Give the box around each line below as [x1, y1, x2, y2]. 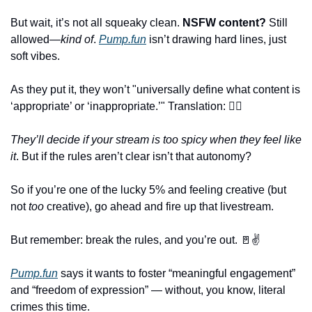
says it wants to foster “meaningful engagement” [58, 267, 295, 280]
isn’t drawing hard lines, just [146, 33, 286, 46]
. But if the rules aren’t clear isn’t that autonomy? [16, 150, 251, 163]
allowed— [10, 33, 61, 46]
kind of [61, 33, 93, 46]
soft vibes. [10, 50, 63, 63]
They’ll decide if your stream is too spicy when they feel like [10, 134, 302, 146]
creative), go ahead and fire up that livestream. [44, 201, 276, 213]
